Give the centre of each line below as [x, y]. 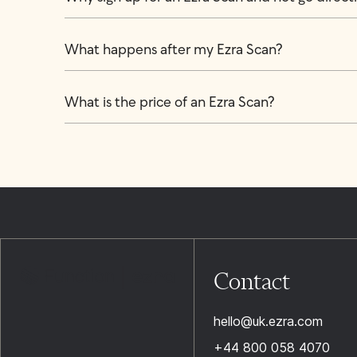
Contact [251, 281]
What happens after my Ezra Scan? [173, 51]
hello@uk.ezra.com [268, 321]
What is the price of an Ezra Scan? [169, 103]
